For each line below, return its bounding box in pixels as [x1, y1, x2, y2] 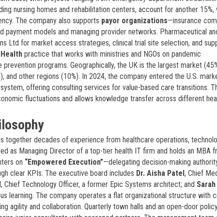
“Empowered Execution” [25, 157, 103, 167]
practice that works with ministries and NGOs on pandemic [22, 49, 201, 59]
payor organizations [101, 16, 168, 25]
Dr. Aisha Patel [136, 169, 185, 178]
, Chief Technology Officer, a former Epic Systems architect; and [1, 180, 197, 189]
